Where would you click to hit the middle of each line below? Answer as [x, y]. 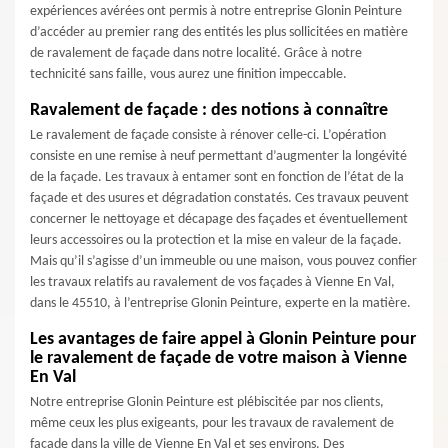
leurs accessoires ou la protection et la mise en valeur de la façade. [216, 240]
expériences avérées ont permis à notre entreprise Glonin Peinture [216, 11]
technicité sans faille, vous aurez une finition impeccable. [188, 74]
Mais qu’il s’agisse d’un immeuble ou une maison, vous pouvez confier [223, 261]
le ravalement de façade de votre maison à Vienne [218, 358]
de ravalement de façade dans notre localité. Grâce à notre [196, 53]
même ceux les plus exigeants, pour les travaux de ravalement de [212, 423]
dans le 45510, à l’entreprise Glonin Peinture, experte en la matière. [220, 303]
